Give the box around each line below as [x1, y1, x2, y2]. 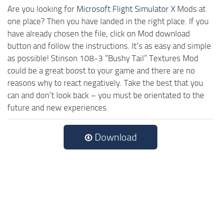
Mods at [175, 3, 206, 14]
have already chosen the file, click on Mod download [7, 28, 190, 38]
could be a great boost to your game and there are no [7, 65, 195, 75]
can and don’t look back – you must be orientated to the [7, 90, 204, 100]
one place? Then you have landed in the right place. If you [7, 16, 209, 26]
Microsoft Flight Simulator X [76, 3, 175, 14]
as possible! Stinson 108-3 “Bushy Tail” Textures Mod [7, 53, 198, 63]
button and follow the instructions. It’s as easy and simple [7, 40, 211, 51]
